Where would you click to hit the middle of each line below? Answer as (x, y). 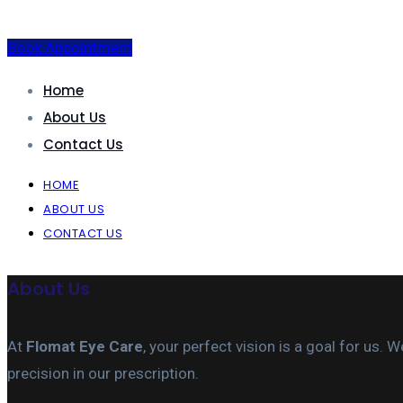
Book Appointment (70, 48)
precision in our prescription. (103, 373)
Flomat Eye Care (85, 346)
